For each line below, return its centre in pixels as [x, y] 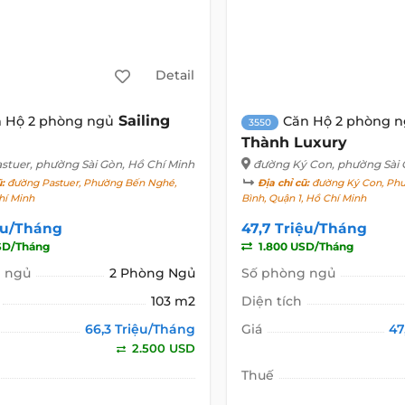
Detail [175, 75]
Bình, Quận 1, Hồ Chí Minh [303, 198]
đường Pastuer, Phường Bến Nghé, [91, 183]
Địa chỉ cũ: [283, 183]
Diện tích [271, 301]
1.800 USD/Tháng [304, 246]
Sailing [145, 120]
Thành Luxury [294, 142]
